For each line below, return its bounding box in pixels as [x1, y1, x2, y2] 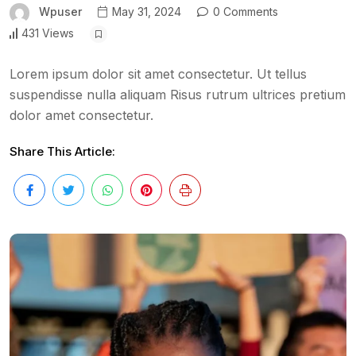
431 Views [21, 26, 74, 41]
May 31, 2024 [109, 5, 181, 19]
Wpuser [39, 5, 82, 18]
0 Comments [210, 5, 278, 19]
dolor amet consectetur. [10, 106, 153, 123]
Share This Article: [10, 143, 115, 159]
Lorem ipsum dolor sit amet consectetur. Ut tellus [10, 65, 307, 82]
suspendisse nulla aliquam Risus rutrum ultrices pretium [10, 86, 346, 103]
